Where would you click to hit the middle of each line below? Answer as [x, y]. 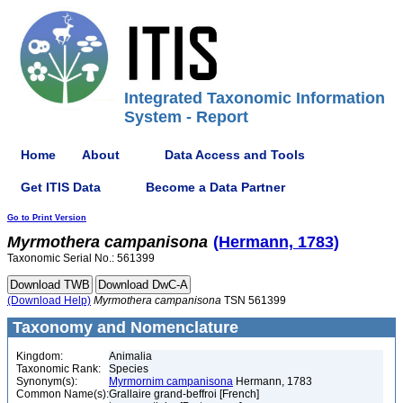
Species [129, 369]
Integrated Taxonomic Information [255, 98]
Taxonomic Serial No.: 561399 [81, 258]
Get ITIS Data [61, 187]
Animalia [130, 356]
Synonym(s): [47, 381]
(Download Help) [49, 300]
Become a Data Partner [215, 187]
